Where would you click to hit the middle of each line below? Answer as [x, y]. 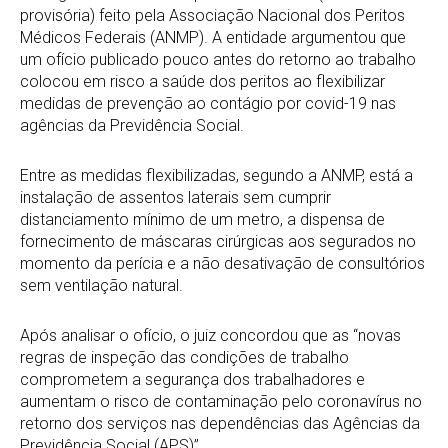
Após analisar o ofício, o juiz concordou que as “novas [210, 336]
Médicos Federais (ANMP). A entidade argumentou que [213, 38]
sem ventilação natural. [101, 286]
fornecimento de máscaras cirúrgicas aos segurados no [218, 242]
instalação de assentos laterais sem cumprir [175, 198]
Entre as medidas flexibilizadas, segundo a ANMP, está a [216, 176]
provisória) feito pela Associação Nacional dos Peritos [212, 16]
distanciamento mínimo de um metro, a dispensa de [202, 220]
